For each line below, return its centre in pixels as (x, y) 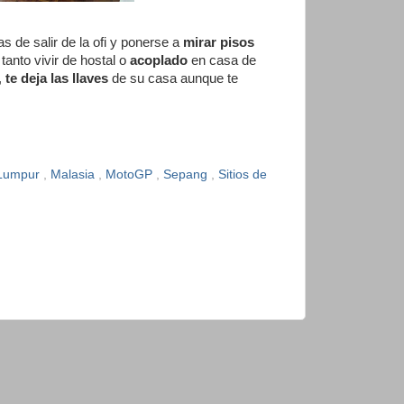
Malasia (74, 175)
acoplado (159, 60)
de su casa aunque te (173, 78)
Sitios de (243, 175)
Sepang (187, 175)
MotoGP (131, 175)
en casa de (222, 60)
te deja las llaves (57, 78)
